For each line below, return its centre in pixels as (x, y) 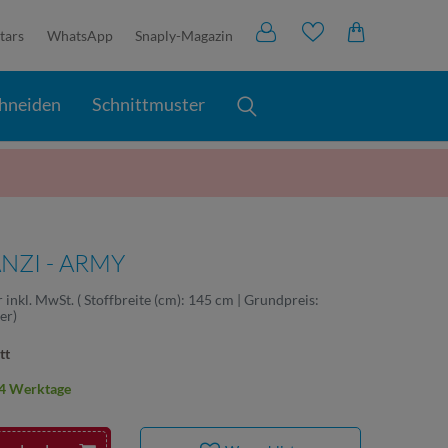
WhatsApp (79, 35)
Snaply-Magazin (184, 35)
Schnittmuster (149, 104)
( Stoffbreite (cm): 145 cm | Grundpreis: (199, 299)
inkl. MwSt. (41, 299)
